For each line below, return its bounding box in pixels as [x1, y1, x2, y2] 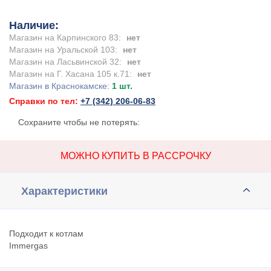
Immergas [9, 241, 48, 250]
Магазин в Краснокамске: [9, 81, 112, 91]
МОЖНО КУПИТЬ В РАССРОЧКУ [60, 151, 211, 161]
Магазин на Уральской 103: [9, 45, 117, 54]
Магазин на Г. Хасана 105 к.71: [9, 69, 132, 79]
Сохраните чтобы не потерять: [18, 117, 140, 127]
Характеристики [21, 185, 108, 197]
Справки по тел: [9, 96, 80, 106]
